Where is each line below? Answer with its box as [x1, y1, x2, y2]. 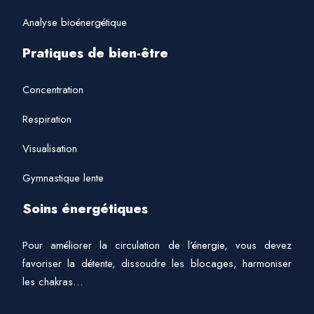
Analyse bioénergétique [22, 15, 127, 30]
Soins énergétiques [22, 199, 148, 218]
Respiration [22, 111, 71, 127]
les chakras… [22, 274, 83, 289]
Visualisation [22, 141, 77, 156]
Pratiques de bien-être [22, 43, 168, 62]
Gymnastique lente [22, 170, 104, 186]
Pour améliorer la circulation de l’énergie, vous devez [22, 238, 292, 253]
